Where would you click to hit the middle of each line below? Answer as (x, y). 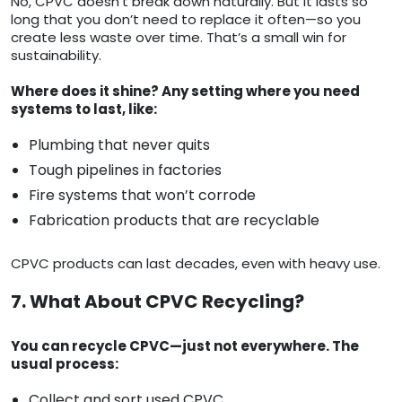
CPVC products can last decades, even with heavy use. (196, 264)
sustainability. (56, 56)
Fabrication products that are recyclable (174, 221)
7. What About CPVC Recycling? (157, 302)
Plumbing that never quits (119, 145)
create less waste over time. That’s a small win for (179, 38)
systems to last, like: (84, 109)
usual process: (65, 364)
